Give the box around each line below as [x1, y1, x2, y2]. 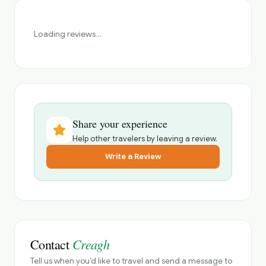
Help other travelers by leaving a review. [72, 134, 217, 144]
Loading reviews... [34, 28, 102, 39]
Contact [30, 236, 72, 253]
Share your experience [72, 116, 167, 131]
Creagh [72, 235, 110, 253]
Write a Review [105, 151, 161, 161]
